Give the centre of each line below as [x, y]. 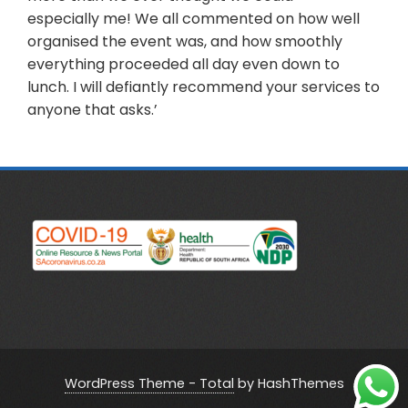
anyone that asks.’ [92, 110]
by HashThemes [289, 384]
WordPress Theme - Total [149, 384]
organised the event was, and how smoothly [185, 42]
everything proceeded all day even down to [184, 65]
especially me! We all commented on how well [194, 19]
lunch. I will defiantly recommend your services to [204, 87]
